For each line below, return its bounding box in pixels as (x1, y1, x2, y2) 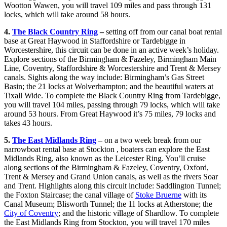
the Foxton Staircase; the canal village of (4, 191, 135, 200)
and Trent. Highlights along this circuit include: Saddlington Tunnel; (4, 181, 221, 191)
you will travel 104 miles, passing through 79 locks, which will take (4, 100, 220, 109)
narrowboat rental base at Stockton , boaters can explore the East (4, 145, 210, 154)
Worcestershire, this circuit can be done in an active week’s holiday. (4, 46, 219, 55)
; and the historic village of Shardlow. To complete (58, 209, 219, 218)
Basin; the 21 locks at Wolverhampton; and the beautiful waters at (4, 82, 213, 91)
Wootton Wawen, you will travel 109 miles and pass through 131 (4, 1, 211, 10)
